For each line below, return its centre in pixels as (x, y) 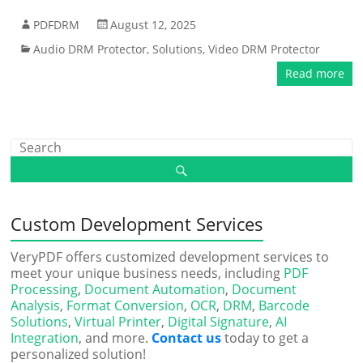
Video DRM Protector (265, 49)
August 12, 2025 (154, 25)
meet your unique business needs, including (147, 273)
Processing (45, 289)
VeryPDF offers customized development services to (170, 257)
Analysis (36, 305)
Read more (314, 73)
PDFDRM (57, 25)
